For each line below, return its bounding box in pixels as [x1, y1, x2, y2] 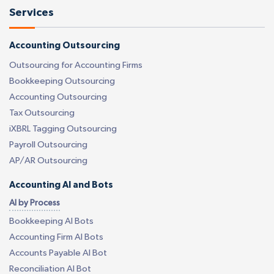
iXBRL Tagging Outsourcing [9, 124, 117, 133]
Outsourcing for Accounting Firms [9, 60, 143, 70]
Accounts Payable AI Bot [9, 248, 107, 258]
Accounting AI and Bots [9, 180, 113, 190]
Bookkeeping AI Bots [9, 217, 94, 226]
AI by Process [9, 198, 60, 207]
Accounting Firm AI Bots [9, 232, 103, 242]
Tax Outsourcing [9, 108, 75, 117]
